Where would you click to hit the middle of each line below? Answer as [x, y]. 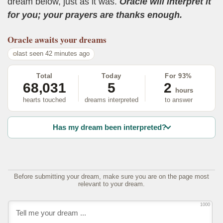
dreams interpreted [111, 100]
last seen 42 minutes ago [53, 54]
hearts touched [45, 100]
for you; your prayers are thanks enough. [95, 15]
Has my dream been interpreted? [110, 127]
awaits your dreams [71, 40]
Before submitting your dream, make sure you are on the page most [111, 176]
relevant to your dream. [111, 184]
